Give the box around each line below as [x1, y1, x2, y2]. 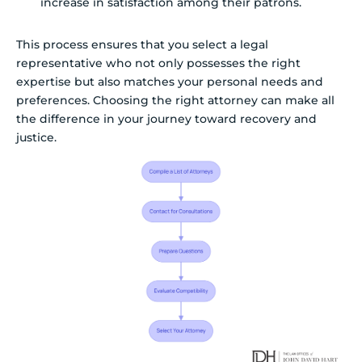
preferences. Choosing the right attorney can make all [16, 92, 335, 107]
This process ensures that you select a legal [16, 36, 268, 52]
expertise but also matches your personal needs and [16, 74, 323, 89]
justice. [16, 129, 57, 145]
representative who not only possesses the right [16, 55, 301, 70]
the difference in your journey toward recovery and [16, 111, 317, 126]
